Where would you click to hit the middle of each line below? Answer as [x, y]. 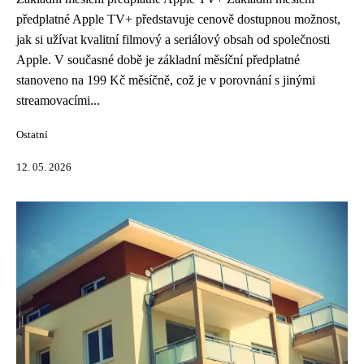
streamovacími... [58, 100]
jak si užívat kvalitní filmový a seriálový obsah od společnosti [173, 39]
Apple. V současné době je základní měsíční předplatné [158, 60]
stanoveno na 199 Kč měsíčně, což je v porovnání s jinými [166, 80]
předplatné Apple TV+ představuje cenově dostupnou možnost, [178, 19]
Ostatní [32, 135]
